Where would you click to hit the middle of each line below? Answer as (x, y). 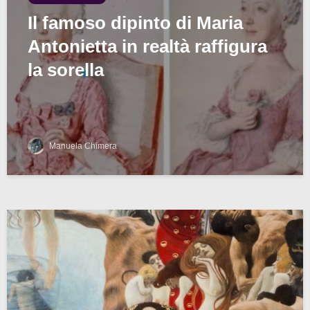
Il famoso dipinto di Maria (135, 22)
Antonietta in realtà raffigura (147, 46)
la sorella (66, 70)
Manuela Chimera (82, 146)
